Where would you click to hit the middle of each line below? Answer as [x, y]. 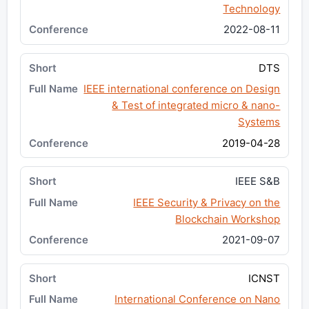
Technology [252, 8]
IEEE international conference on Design [182, 89]
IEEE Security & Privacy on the [207, 202]
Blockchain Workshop [228, 219]
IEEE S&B [258, 181]
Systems [259, 122]
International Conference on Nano [198, 299]
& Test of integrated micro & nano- [196, 106]
